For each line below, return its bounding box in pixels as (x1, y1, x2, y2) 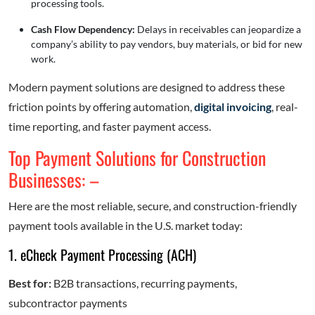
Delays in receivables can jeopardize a (135, 23, 301, 36)
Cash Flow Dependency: (31, 23, 135, 36)
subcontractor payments (8, 296, 127, 310)
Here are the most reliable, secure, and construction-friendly (8, 199, 297, 213)
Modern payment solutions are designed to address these (8, 80, 285, 94)
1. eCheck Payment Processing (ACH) (8, 244, 196, 266)
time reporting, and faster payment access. (8, 120, 211, 134)
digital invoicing (194, 100, 271, 114)
